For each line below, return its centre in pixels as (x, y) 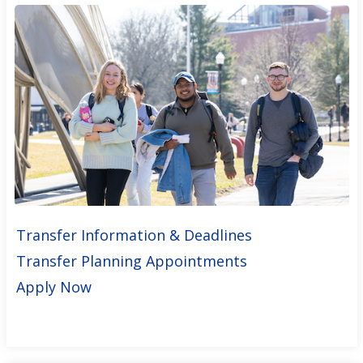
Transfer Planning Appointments (131, 261)
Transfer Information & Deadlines (134, 235)
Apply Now (56, 286)
